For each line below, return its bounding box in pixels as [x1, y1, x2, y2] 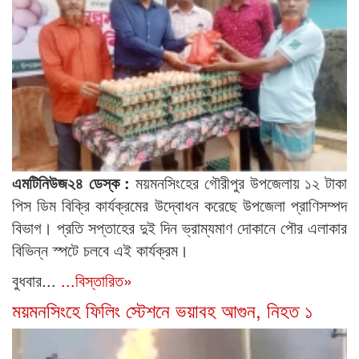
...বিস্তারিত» [61, 268, 132, 292]
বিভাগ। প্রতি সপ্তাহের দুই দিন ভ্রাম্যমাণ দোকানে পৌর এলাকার [12, 216, 347, 240]
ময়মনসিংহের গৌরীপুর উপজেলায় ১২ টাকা [130, 171, 348, 195]
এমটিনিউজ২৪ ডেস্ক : [12, 171, 131, 195]
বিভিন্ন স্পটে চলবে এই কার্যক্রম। [12, 238, 188, 262]
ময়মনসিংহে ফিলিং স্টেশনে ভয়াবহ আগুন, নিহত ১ [12, 296, 313, 325]
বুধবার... [12, 268, 56, 292]
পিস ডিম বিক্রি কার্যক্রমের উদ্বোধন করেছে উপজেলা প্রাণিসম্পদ [12, 193, 347, 217]
